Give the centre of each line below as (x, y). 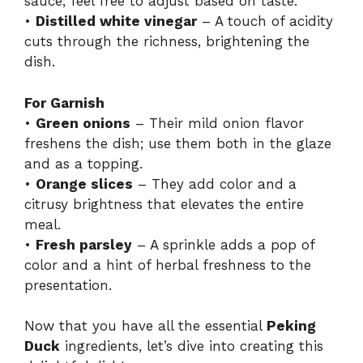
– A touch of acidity (265, 21)
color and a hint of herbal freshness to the (168, 265)
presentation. (68, 285)
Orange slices (84, 184)
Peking (291, 326)
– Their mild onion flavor (217, 123)
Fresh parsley (84, 244)
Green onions (83, 123)
